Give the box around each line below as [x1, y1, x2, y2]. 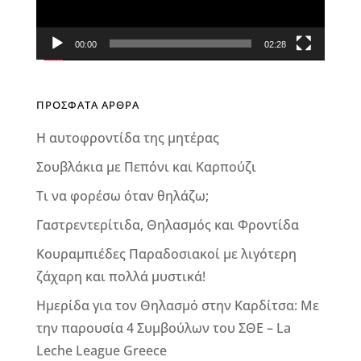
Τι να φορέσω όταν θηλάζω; [35, 187, 209, 205]
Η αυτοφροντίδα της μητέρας [35, 129, 219, 147]
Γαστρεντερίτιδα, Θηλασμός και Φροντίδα [35, 216, 299, 234]
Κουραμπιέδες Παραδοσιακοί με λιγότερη [35, 245, 297, 263]
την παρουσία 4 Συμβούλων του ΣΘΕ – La [35, 319, 291, 338]
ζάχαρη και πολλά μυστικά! [35, 268, 205, 286]
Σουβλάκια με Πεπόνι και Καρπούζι [35, 158, 256, 176]
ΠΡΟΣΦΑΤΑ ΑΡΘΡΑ [35, 98, 139, 113]
